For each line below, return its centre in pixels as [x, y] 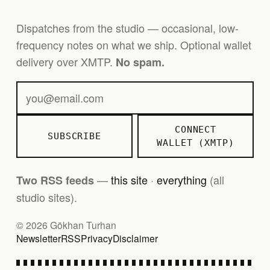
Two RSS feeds [55, 180]
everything [182, 179]
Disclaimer [135, 238]
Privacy [97, 238]
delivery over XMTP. [66, 62]
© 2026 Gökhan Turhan [66, 225]
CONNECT [196, 130]
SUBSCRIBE [74, 137]
